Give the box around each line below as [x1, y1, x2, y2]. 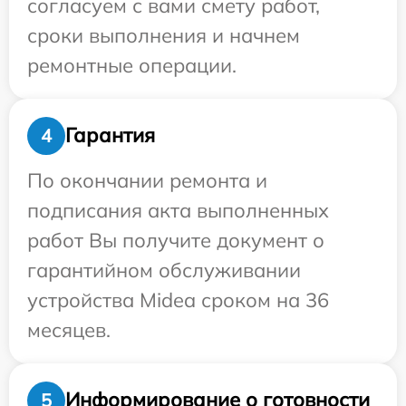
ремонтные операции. [27, 52, 237, 78]
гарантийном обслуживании [27, 256, 301, 283]
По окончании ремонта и [27, 167, 267, 193]
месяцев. [27, 316, 111, 343]
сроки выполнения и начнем [27, 22, 300, 48]
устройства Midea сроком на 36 [27, 286, 329, 313]
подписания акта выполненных [27, 197, 329, 223]
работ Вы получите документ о [27, 227, 324, 253]
